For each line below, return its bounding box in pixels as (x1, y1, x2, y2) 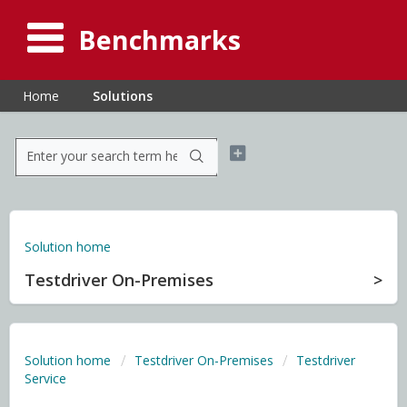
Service (25, 370, 66, 387)
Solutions (93, 87, 153, 104)
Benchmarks (78, 21, 241, 57)
